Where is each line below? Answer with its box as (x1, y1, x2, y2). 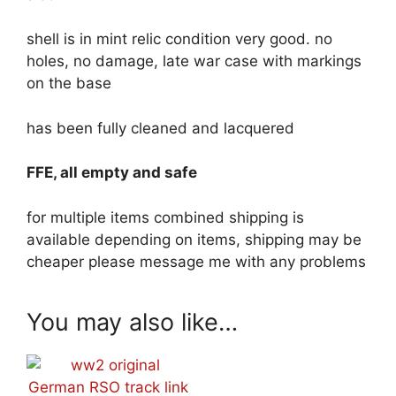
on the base (27, 74, 111, 93)
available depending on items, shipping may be (27, 230, 362, 248)
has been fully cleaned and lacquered (27, 118, 294, 137)
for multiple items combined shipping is (27, 208, 304, 226)
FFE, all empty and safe (27, 164, 201, 182)
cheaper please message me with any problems (27, 252, 366, 270)
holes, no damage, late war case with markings (27, 52, 362, 71)
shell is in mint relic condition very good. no (27, 30, 332, 49)
